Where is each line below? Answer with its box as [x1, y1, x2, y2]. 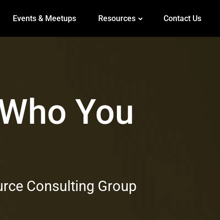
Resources [98, 13, 136, 23]
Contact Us [163, 13, 201, 23]
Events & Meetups [12, 13, 76, 23]
